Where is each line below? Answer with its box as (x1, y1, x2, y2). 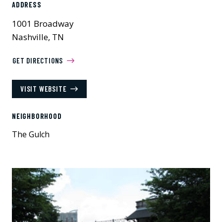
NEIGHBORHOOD (12, 112, 62, 120)
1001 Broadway (12, 18, 74, 29)
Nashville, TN (12, 31, 64, 43)
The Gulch (12, 129, 50, 140)
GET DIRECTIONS (12, 56, 63, 65)
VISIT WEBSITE (20, 84, 67, 93)
